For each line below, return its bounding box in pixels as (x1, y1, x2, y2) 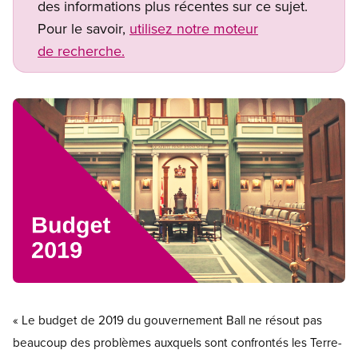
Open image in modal (12, 283, 132, 301)
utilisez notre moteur (129, 18, 258, 39)
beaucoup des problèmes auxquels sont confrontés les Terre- (13, 333, 342, 352)
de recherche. (38, 41, 125, 62)
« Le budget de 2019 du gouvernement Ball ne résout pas (13, 311, 322, 329)
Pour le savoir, (38, 18, 129, 39)
